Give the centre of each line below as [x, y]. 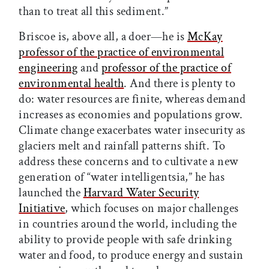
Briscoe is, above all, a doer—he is [103, 37]
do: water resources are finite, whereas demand [132, 99]
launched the [51, 193]
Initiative [42, 209]
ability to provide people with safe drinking [125, 240]
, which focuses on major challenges [152, 209]
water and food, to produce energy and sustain [131, 255]
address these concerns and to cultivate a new [128, 162]
